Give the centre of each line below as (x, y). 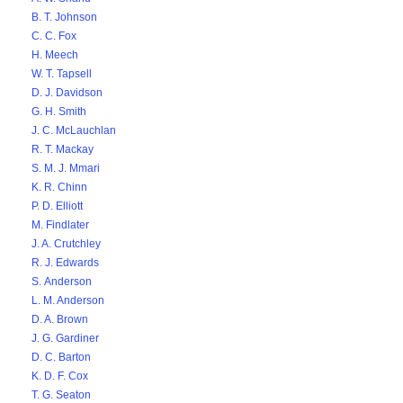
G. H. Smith (59, 112)
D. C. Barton (61, 357)
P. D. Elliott (57, 206)
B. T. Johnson (64, 17)
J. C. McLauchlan (74, 130)
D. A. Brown (60, 319)
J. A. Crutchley (66, 244)
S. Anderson (62, 282)
